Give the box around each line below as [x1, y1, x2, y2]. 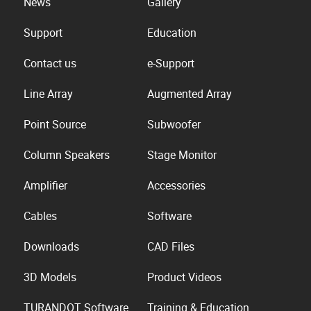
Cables [24, 208, 58, 224]
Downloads [24, 239, 80, 255]
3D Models [24, 269, 77, 285]
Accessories [147, 178, 205, 194]
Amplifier [24, 178, 68, 194]
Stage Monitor [147, 147, 217, 163]
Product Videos [147, 269, 221, 285]
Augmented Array [147, 86, 232, 102]
